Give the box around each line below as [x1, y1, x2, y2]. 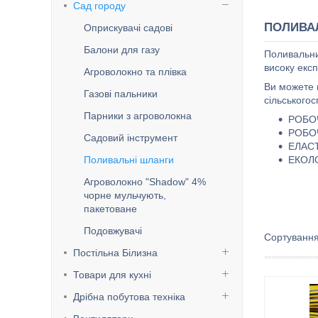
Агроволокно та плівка [84, 66, 187, 77]
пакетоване [84, 203, 137, 214]
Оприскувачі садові [84, 22, 172, 33]
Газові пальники [84, 88, 158, 99]
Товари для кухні [73, 269, 151, 280]
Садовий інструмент [84, 132, 177, 143]
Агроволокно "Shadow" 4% [84, 176, 206, 187]
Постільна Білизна [73, 247, 158, 258]
